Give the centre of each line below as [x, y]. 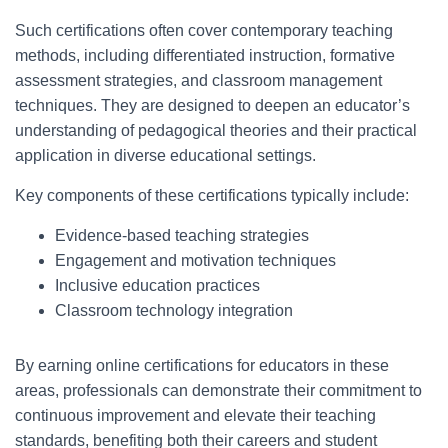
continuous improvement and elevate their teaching [195, 415]
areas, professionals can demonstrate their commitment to [218, 390]
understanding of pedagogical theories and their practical [216, 130]
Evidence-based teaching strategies [182, 235]
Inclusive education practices [157, 285]
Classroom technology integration [174, 310]
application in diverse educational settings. [165, 155]
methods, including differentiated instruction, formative [205, 55]
